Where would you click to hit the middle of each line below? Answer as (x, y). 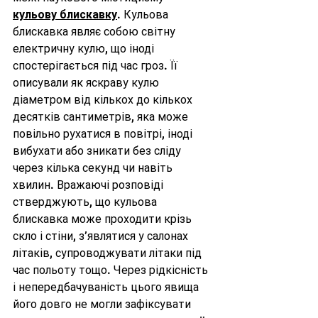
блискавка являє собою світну (95, 31)
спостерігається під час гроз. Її (97, 65)
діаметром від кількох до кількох (104, 99)
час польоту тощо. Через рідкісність (112, 270)
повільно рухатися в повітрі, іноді (104, 133)
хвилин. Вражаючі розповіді (89, 185)
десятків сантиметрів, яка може (102, 116)
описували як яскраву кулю (87, 82)
